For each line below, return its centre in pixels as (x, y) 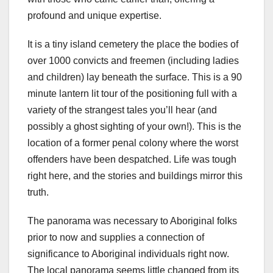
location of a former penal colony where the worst (133, 143)
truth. (38, 193)
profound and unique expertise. (94, 16)
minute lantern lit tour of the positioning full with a (132, 94)
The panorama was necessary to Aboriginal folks (132, 221)
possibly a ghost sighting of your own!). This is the (134, 127)
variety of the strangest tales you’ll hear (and (122, 110)
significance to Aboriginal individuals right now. (128, 254)
